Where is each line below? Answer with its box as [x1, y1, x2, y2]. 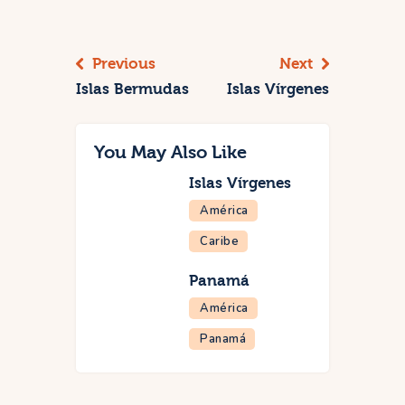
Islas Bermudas [76, 80, 189, 99]
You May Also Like [94, 142, 247, 164]
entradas [76, 13, 170, 40]
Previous [92, 55, 155, 73]
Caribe [200, 233, 239, 250]
